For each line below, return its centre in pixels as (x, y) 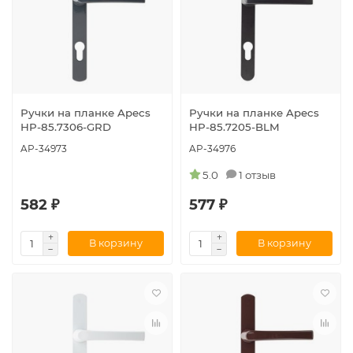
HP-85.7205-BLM (234, 126)
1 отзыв (257, 175)
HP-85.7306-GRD (66, 126)
